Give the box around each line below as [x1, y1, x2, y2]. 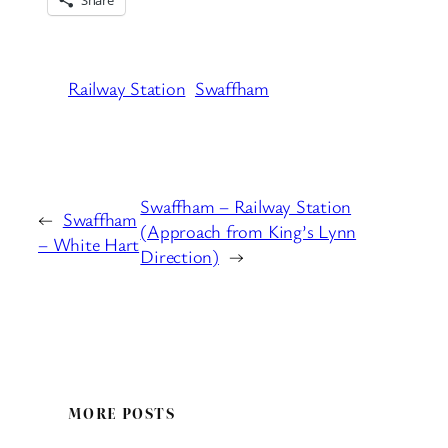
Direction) [140, 244, 219, 269]
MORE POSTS [68, 402, 175, 423]
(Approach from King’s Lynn [140, 219, 357, 244]
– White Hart [38, 231, 140, 256]
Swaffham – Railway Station [140, 194, 352, 219]
